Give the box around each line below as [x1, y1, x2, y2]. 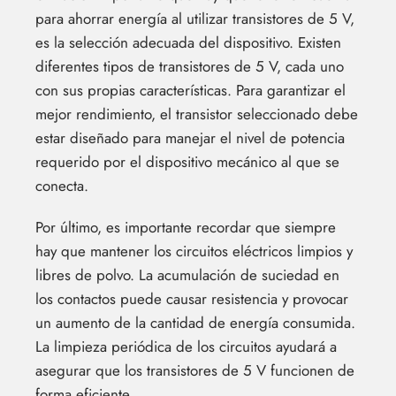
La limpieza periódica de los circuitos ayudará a [35, 335, 337, 357]
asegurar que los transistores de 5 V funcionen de [35, 359, 354, 381]
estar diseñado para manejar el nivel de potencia [35, 126, 345, 148]
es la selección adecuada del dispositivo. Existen [35, 31, 341, 53]
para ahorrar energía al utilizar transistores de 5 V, [35, 7, 354, 29]
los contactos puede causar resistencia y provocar [35, 287, 348, 309]
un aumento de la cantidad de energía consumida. [35, 311, 355, 333]
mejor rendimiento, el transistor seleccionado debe [35, 103, 358, 125]
